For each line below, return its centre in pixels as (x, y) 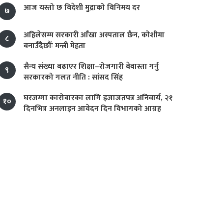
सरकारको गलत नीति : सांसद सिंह (73, 77)
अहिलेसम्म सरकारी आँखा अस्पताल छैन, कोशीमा (94, 35)
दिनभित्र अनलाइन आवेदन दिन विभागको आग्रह (92, 109)
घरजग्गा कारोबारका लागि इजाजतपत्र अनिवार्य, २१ (98, 98)
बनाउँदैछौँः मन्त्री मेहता (55, 46)
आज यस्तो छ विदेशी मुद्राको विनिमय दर (82, 8)
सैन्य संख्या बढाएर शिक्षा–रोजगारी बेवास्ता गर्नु (91, 67)
